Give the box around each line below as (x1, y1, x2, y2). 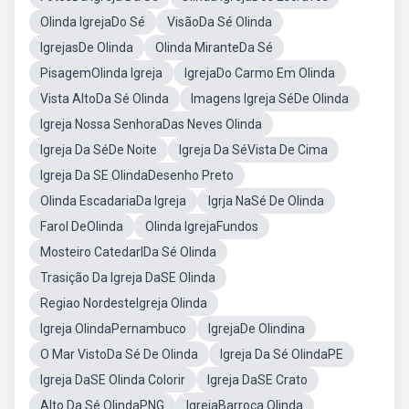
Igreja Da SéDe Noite (40, 142, 157, 157)
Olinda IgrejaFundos (145, 219, 258, 234)
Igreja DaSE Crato (207, 372, 308, 387)
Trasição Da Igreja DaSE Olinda (40, 270, 215, 285)
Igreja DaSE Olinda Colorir (40, 372, 185, 387)
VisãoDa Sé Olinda (167, 15, 272, 29)
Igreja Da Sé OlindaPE (220, 347, 343, 362)
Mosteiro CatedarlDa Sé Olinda (40, 245, 216, 259)
